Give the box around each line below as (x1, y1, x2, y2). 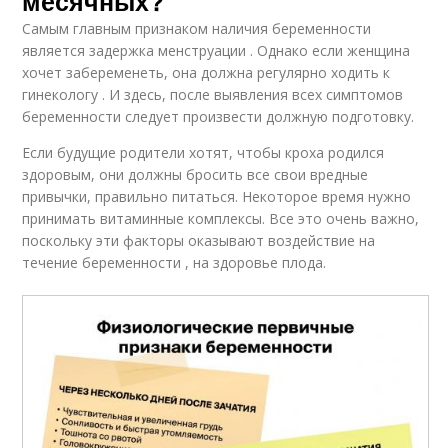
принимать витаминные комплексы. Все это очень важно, (22, 208, 420, 228)
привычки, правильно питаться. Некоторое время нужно (22, 186, 412, 206)
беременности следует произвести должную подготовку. (22, 106, 415, 126)
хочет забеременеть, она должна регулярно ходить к (22, 62, 391, 82)
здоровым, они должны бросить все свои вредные (22, 164, 369, 184)
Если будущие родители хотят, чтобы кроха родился (22, 142, 385, 162)
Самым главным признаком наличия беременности (22, 18, 372, 38)
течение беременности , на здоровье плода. (22, 252, 327, 272)
